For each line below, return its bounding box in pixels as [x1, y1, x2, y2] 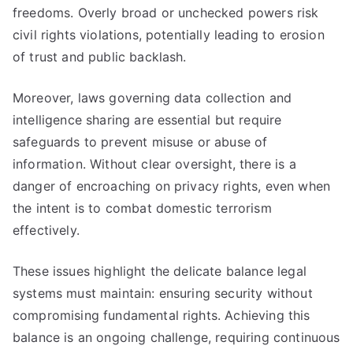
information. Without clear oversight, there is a [13, 156, 296, 172]
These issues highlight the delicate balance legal [13, 263, 307, 279]
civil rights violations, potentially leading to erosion [13, 27, 325, 43]
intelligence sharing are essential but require [13, 112, 282, 128]
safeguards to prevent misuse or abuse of [13, 134, 268, 150]
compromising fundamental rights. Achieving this [13, 307, 310, 323]
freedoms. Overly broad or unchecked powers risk [13, 5, 319, 20]
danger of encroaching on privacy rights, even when [13, 178, 331, 194]
